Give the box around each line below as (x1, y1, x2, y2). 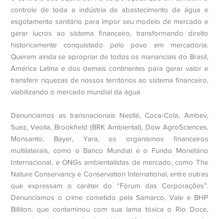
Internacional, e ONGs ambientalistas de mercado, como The (11, 158, 208, 166)
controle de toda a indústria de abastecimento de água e (11, 6, 208, 14)
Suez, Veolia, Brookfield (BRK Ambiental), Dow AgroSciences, (11, 123, 208, 131)
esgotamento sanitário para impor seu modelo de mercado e (11, 18, 208, 25)
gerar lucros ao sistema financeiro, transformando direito (11, 29, 208, 37)
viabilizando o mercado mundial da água (11, 88, 141, 96)
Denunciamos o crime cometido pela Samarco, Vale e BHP (11, 194, 208, 201)
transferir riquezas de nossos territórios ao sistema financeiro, (11, 76, 208, 84)
